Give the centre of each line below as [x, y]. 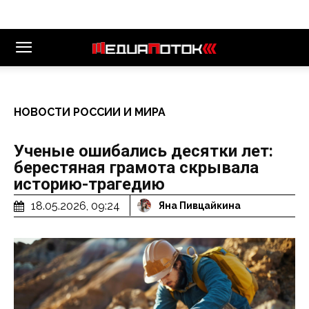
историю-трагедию [89, 184]
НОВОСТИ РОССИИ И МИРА [90, 112]
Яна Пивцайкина [200, 206]
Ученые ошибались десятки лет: [143, 151]
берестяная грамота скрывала [136, 168]
